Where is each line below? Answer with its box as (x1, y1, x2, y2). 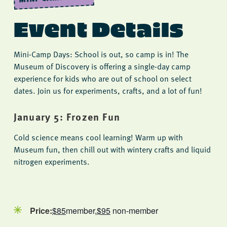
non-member (110, 205, 158, 217)
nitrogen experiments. (13, 156, 90, 168)
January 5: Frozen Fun (13, 109, 121, 124)
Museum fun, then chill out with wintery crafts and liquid (13, 143, 211, 156)
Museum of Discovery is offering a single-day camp (13, 60, 191, 72)
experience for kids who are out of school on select (13, 72, 192, 85)
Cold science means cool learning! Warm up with (13, 131, 183, 144)
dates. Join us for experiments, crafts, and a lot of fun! (13, 84, 202, 97)
